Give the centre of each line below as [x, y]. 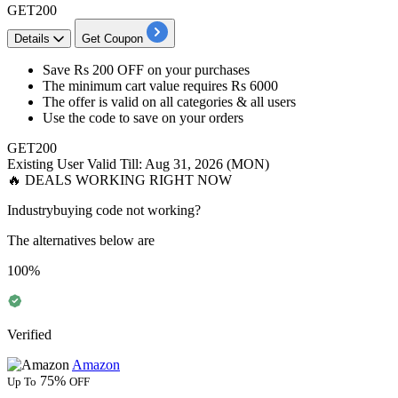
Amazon [96, 364]
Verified [29, 334]
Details [32, 38]
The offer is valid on [99, 101]
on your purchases [197, 69]
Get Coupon [112, 38]
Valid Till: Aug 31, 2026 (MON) [178, 163]
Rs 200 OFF [109, 69]
